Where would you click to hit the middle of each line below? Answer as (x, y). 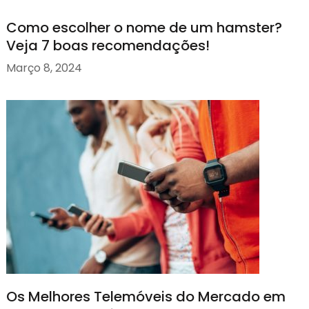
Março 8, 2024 (44, 68)
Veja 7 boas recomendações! (108, 46)
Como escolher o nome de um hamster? (144, 28)
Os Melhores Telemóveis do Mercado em (146, 297)
